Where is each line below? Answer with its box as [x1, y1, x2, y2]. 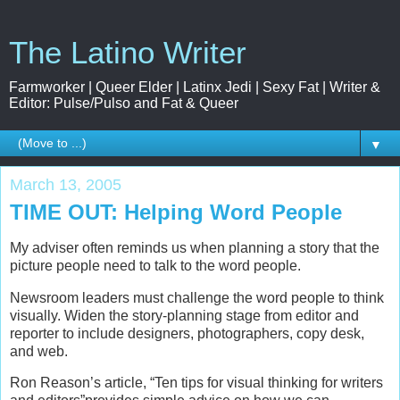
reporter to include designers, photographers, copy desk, [10, 325, 364, 341]
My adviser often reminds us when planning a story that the [10, 239, 379, 255]
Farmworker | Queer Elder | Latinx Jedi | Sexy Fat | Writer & [9, 79, 380, 95]
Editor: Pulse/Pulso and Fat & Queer [9, 96, 238, 111]
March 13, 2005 [10, 176, 121, 194]
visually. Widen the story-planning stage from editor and [10, 307, 359, 323]
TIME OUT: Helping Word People [10, 200, 342, 224]
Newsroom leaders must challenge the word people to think [10, 289, 384, 305]
